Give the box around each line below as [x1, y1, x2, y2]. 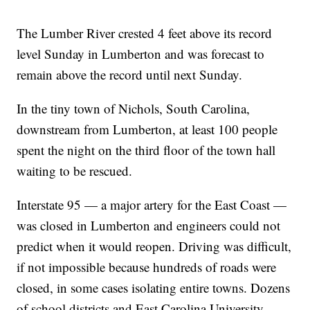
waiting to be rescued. [17, 162, 133, 180]
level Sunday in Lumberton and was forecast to [17, 45, 265, 63]
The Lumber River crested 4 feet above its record [17, 24, 273, 42]
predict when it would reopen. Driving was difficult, [17, 237, 292, 255]
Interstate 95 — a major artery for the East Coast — [17, 196, 287, 214]
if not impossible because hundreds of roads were [17, 258, 277, 276]
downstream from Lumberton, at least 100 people [17, 120, 278, 138]
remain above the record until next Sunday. [17, 66, 243, 84]
